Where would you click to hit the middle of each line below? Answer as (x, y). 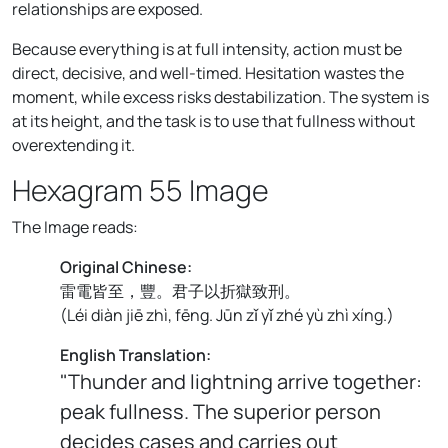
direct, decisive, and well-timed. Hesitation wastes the (208, 72)
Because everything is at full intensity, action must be (207, 48)
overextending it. (73, 144)
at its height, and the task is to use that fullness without (213, 120)
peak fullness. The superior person (220, 411)
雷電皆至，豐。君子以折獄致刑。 (180, 290)
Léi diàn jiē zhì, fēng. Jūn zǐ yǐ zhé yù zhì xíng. (227, 314)
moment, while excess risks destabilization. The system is (220, 96)
